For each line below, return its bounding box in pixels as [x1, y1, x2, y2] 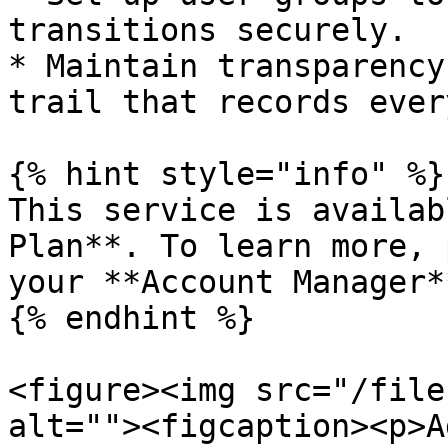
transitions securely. [8, 12, 407, 48]
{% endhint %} [8, 300, 255, 336]
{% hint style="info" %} [8, 156, 445, 192]
